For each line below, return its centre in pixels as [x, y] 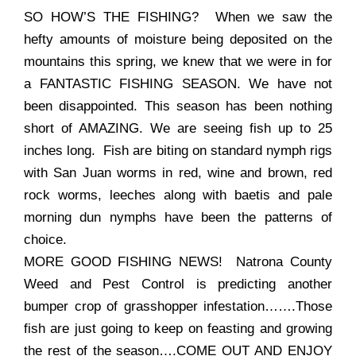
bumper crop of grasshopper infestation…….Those [178, 307]
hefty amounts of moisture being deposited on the [178, 40]
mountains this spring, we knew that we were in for [178, 62]
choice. [45, 240]
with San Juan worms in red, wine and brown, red [178, 173]
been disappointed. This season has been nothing [178, 106]
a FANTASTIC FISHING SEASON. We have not [178, 84]
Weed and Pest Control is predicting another [178, 284]
